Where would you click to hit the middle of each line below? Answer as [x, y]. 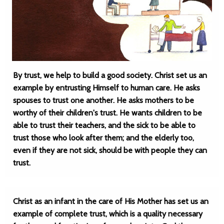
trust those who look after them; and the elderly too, [103, 138]
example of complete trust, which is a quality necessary [108, 214]
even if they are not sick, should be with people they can [110, 150]
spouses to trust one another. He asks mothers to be [103, 100]
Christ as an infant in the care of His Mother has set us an [111, 201]
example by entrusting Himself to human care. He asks [106, 88]
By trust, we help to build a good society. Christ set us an [110, 75]
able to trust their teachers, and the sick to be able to [104, 125]
